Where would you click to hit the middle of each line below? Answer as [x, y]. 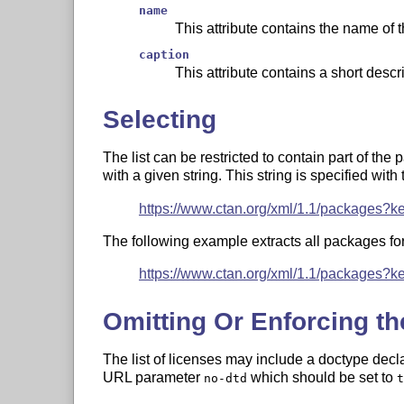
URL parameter [153, 378]
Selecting [159, 119]
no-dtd [225, 379]
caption [164, 54]
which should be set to [321, 378]
